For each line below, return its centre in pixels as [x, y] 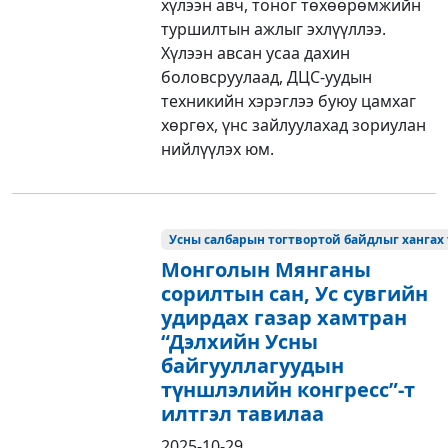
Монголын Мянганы [266, 269]
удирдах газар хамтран [284, 317]
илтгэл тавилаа [243, 413]
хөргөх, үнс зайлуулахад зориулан [294, 124]
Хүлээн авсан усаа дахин [256, 52]
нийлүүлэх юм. [218, 148]
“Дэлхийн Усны [240, 341]
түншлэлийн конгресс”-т [288, 389]
